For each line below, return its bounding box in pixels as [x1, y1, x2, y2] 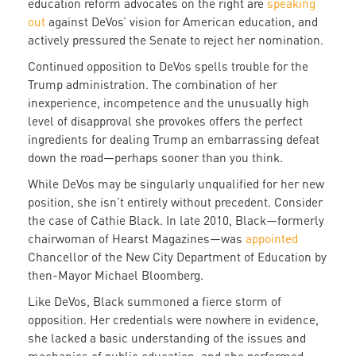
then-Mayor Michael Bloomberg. [28, 268, 207, 283]
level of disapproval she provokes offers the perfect [28, 114, 303, 129]
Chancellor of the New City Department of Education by [28, 250, 327, 265]
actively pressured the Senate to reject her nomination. [28, 33, 327, 48]
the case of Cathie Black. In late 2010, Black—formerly [28, 213, 324, 228]
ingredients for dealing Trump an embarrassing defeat [28, 132, 319, 147]
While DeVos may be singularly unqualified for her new [28, 176, 324, 192]
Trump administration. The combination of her [28, 77, 277, 92]
